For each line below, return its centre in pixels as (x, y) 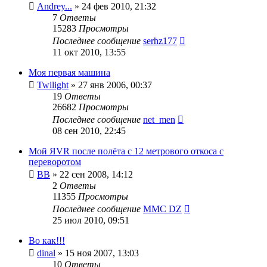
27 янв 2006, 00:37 (115, 85)
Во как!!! (47, 240)
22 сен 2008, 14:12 (96, 174)
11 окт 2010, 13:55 (89, 52)
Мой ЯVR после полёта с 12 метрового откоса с (126, 151)
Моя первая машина (69, 72)
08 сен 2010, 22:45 (89, 131)
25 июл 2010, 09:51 (91, 220)
